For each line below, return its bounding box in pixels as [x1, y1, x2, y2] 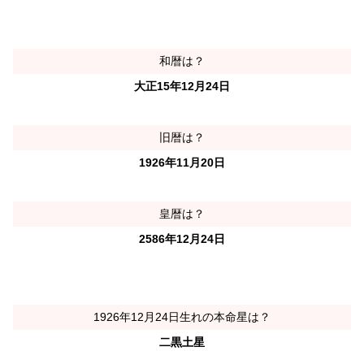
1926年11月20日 [139, 156, 225, 170]
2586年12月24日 [139, 232, 225, 246]
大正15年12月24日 [134, 79, 230, 93]
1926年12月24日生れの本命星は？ [93, 310, 271, 324]
